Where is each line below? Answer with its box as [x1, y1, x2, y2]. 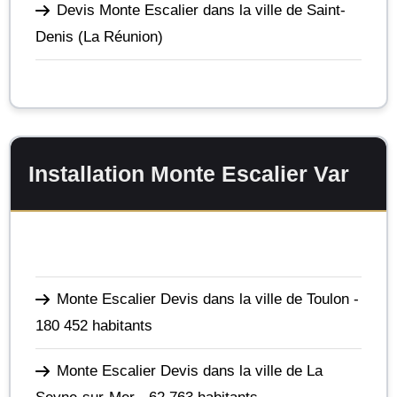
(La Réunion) [74, 27, 163, 45]
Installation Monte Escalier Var [28, 161, 349, 186]
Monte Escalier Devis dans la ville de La [57, 362, 323, 379]
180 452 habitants [35, 316, 152, 334]
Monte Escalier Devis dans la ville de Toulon [57, 290, 349, 307]
